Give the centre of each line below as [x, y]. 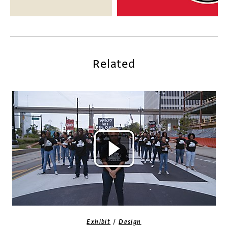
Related [114, 64]
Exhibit [99, 222]
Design [130, 222]
